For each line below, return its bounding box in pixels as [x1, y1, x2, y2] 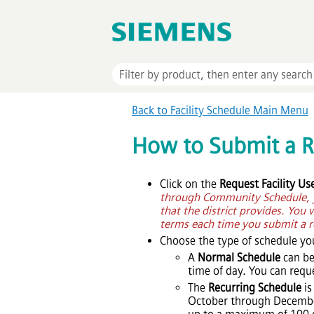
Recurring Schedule [208, 280, 301, 294]
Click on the [160, 177, 219, 191]
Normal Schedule [198, 250, 280, 264]
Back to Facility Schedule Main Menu [132, 104, 308, 118]
